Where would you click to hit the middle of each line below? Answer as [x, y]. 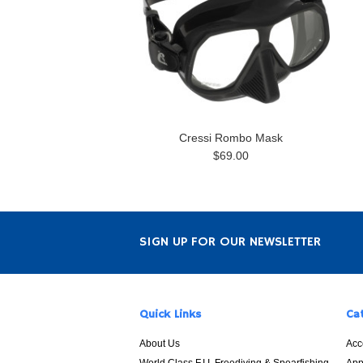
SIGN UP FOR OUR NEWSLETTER [230, 242]
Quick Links [170, 314]
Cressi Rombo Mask [231, 138]
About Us [160, 344]
